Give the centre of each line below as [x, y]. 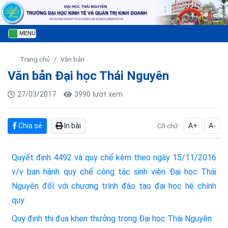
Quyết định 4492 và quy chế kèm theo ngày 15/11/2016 [114, 158]
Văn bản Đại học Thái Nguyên [88, 76]
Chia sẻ [30, 126]
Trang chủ [35, 60]
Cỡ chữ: [168, 126]
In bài [72, 126]
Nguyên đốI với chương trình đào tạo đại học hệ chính [114, 186]
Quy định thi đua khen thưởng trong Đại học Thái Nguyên [112, 219]
